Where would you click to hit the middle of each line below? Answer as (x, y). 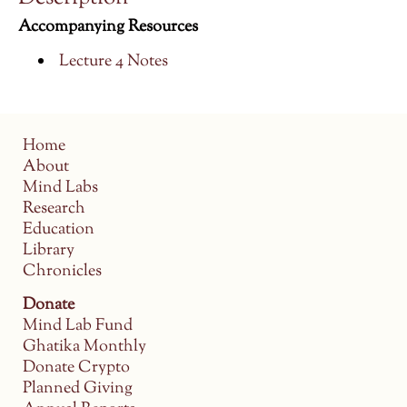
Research (54, 208)
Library (49, 250)
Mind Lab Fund (78, 327)
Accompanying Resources (108, 28)
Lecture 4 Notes (114, 61)
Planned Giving (78, 389)
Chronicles (62, 271)
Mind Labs (60, 188)
